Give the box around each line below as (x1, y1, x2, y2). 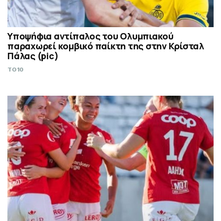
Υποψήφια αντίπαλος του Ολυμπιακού (7, 30, 174, 42)
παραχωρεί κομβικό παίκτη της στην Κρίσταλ (7, 39, 204, 52)
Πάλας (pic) (7, 49, 59, 62)
